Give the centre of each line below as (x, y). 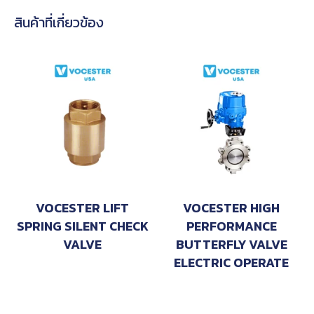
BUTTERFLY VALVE (231, 245)
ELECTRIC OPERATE (232, 263)
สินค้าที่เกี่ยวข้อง (59, 22)
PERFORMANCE (231, 226)
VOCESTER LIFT (83, 208)
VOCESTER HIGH (232, 208)
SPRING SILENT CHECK (82, 226)
